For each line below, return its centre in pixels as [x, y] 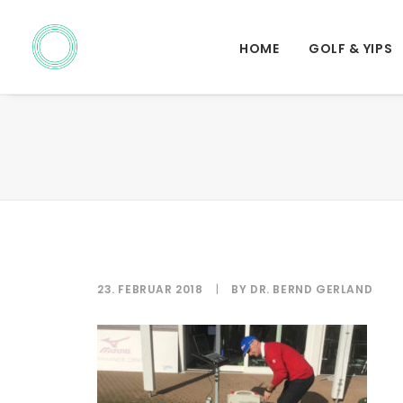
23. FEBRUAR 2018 [150, 289]
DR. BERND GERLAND [312, 289]
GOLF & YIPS [350, 49]
